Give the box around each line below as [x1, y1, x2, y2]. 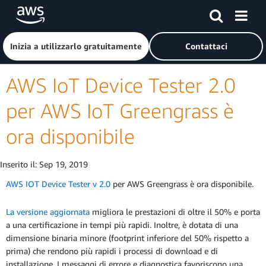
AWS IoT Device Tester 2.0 [6, 73, 236, 97]
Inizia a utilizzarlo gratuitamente [10, 41, 142, 51]
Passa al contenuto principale [5, 7, 113, 17]
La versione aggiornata [6, 207, 90, 217]
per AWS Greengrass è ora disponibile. [110, 179, 254, 189]
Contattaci [185, 41, 227, 51]
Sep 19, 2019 [39, 159, 88, 169]
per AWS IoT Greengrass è [6, 99, 234, 123]
